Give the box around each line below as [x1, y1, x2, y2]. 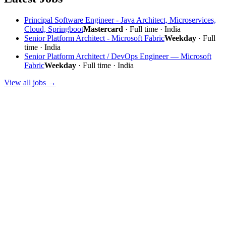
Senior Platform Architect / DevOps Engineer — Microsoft [24, 51, 211, 61]
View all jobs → [4, 78, 56, 87]
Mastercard [83, 24, 123, 33]
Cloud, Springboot [24, 24, 83, 33]
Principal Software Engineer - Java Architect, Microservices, [24, 15, 216, 24]
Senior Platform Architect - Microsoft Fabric [24, 33, 164, 42]
